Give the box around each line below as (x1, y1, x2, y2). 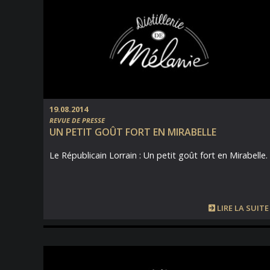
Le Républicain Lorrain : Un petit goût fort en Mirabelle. (49, 149, 268, 161)
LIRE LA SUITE (215, 202, 269, 213)
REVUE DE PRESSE (49, 116, 105, 125)
